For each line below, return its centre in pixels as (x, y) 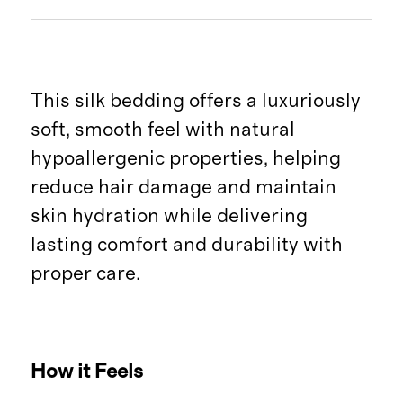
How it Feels (86, 371)
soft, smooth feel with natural (162, 129)
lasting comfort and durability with (186, 244)
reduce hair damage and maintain (183, 187)
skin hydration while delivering (169, 215)
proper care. (85, 273)
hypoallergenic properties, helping (185, 158)
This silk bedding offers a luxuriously (195, 100)
